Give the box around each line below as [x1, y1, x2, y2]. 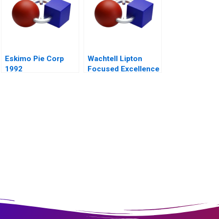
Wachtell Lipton [88, 54, 142, 64]
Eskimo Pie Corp [5, 54, 64, 64]
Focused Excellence [88, 65, 159, 74]
